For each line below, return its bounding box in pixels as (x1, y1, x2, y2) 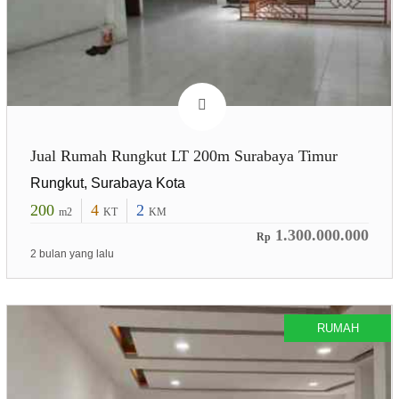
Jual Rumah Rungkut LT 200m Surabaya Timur (29, 147, 338, 166)
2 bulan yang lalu (29, 248, 114, 261)
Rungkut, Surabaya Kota (29, 175, 185, 191)
